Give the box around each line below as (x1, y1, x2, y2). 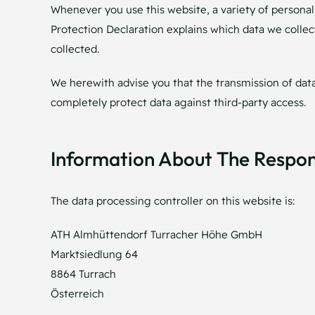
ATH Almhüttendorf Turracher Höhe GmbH (50, 227, 262, 241)
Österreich (50, 286, 104, 300)
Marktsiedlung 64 (50, 247, 138, 261)
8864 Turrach (50, 266, 116, 281)
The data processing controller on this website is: (50, 193, 295, 207)
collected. (50, 41, 99, 56)
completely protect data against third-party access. (50, 95, 306, 109)
